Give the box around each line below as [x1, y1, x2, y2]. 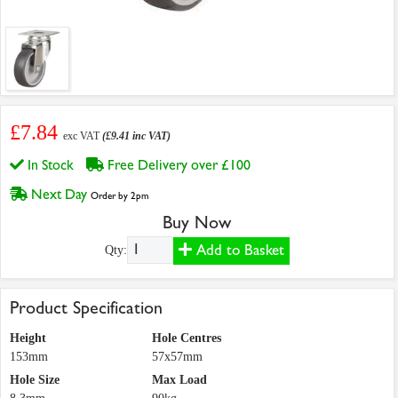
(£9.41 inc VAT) [102, 130, 171, 143]
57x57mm [152, 350, 203, 364]
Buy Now [163, 212, 232, 234]
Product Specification [10, 298, 163, 319]
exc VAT [63, 130, 102, 143]
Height [10, 331, 46, 346]
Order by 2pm [91, 190, 148, 203]
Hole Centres [152, 331, 221, 346]
